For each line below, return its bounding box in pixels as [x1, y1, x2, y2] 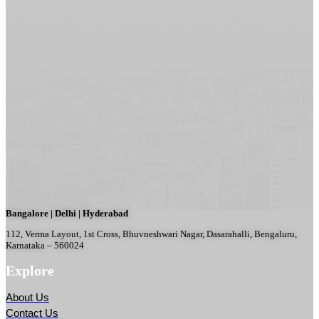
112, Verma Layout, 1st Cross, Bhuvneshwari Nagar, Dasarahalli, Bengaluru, [6, 228, 297, 239]
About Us [6, 291, 49, 303]
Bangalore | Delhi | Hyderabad [6, 207, 128, 219]
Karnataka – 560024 [6, 239, 84, 251]
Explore [6, 263, 54, 279]
